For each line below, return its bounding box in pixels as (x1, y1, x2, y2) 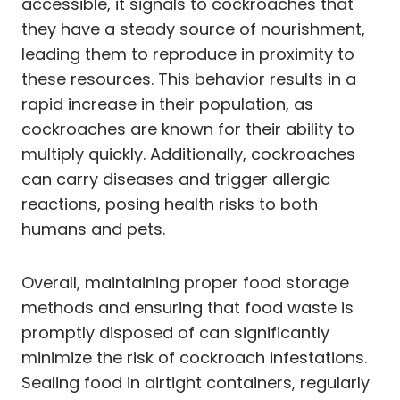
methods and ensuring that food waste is (21, 296, 354, 319)
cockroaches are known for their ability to (21, 117, 354, 140)
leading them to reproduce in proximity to (21, 42, 354, 65)
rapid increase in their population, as (21, 92, 313, 115)
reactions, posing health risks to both (21, 192, 318, 215)
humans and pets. (21, 217, 165, 240)
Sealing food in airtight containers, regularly (21, 371, 370, 394)
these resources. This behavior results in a (21, 67, 356, 90)
